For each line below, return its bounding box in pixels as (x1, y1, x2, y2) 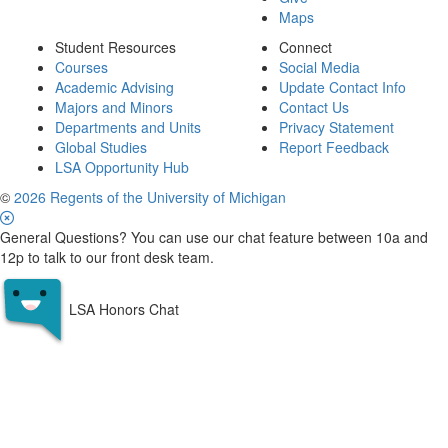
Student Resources (55, 37, 176, 57)
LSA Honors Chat (69, 299, 179, 320)
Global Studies (55, 137, 147, 157)
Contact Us (279, 97, 349, 117)
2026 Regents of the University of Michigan (14, 187, 286, 207)
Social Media (279, 57, 360, 77)
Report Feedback (279, 137, 389, 157)
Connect (279, 37, 332, 57)
